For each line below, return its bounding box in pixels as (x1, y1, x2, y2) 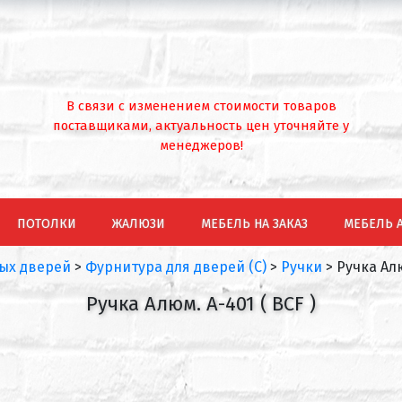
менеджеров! (159, 137, 243, 153)
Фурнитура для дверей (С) (85, 258, 267, 275)
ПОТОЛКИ (17, 216, 76, 232)
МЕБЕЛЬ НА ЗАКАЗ (201, 216, 308, 232)
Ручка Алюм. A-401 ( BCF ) (86, 292, 316, 316)
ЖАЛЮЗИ (112, 216, 165, 232)
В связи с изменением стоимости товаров (66, 98, 336, 114)
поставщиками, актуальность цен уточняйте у (53, 118, 349, 134)
